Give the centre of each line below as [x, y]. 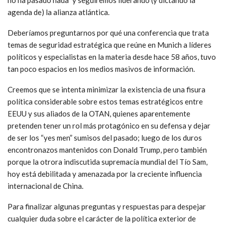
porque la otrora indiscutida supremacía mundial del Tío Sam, [107, 161]
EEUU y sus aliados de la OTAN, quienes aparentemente [99, 113]
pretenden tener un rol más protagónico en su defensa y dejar [109, 125]
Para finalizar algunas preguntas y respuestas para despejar [107, 206]
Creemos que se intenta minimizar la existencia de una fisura [106, 89]
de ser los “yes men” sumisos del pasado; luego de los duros [105, 137]
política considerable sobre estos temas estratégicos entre [105, 101]
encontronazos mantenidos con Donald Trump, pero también [107, 149]
